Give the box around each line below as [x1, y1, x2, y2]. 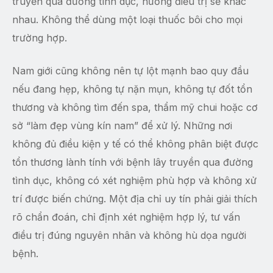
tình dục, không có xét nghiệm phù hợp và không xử [12, 174, 257, 187]
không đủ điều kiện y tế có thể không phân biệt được [12, 138, 258, 151]
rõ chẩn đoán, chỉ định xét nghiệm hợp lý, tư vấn [12, 211, 240, 224]
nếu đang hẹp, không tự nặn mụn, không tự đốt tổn [12, 83, 252, 96]
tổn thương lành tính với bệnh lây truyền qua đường [12, 156, 253, 169]
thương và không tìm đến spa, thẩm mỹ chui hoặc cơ [12, 101, 258, 114]
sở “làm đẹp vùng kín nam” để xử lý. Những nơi [12, 119, 232, 132]
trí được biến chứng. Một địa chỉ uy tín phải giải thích [12, 193, 257, 205]
